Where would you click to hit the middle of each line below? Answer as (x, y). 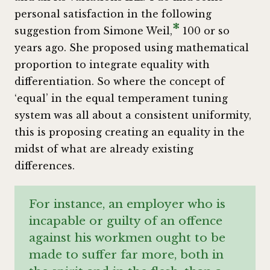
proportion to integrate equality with (112, 64)
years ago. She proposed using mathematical (132, 47)
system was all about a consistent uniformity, (133, 115)
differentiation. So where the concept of (120, 81)
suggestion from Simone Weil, (93, 30)
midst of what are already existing (104, 149)
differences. (45, 165)
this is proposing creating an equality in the (130, 132)
